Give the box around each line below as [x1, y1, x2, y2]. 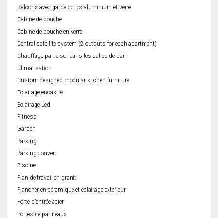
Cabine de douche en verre [17, 28, 82, 36]
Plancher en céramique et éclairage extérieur [17, 186, 126, 194]
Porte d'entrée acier [17, 199, 64, 206]
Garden [17, 126, 36, 133]
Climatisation [17, 65, 52, 72]
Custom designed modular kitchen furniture [17, 77, 129, 84]
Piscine [17, 162, 36, 169]
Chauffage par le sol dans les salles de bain [17, 53, 127, 60]
